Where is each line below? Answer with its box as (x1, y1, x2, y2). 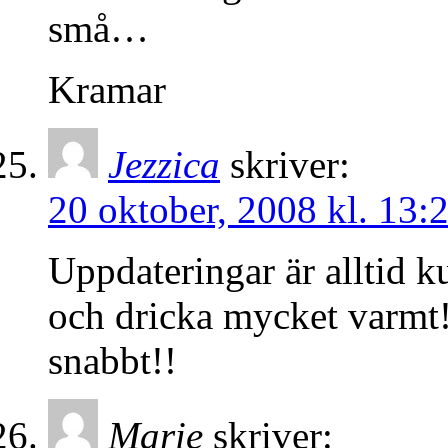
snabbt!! (48, 339, 177, 383)
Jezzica (108, 143, 220, 187)
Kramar (48, 68, 166, 112)
